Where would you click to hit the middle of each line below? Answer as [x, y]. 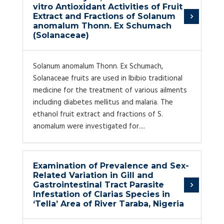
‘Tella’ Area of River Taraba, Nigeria [108, 204]
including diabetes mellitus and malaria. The [103, 102]
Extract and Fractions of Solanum [104, 16]
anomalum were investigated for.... [89, 126]
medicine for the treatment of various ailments [110, 90]
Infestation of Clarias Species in [101, 194]
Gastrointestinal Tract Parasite [98, 185]
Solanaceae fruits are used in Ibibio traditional [108, 78]
